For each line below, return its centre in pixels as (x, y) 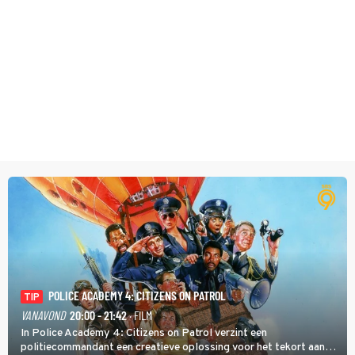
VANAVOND (43, 315)
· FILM (139, 315)
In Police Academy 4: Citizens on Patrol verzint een (144, 333)
